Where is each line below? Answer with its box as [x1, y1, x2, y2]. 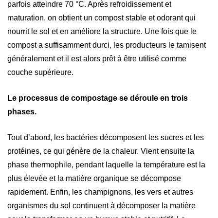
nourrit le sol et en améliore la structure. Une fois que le [7, 27, 197, 36]
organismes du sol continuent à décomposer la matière [7, 201, 196, 210]
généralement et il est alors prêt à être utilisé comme [7, 54, 186, 63]
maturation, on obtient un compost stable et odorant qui [7, 13, 196, 22]
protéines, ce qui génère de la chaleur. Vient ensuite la [7, 146, 194, 155]
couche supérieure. [7, 68, 73, 76]
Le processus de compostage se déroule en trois [7, 93, 188, 102]
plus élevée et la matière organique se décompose [7, 174, 181, 182]
